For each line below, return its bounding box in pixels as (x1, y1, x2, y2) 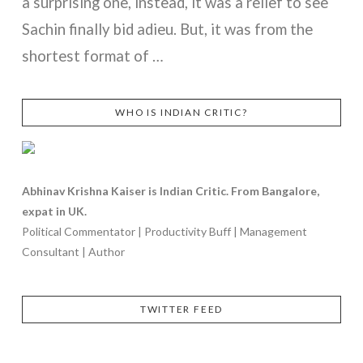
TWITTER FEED (139, 302, 224, 315)
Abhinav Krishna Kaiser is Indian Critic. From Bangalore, (21, 183, 319, 198)
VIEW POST (148, 109, 214, 122)
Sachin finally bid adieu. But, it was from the (21, 20, 313, 39)
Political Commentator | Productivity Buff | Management (21, 224, 307, 238)
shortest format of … (21, 47, 164, 66)
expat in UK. (21, 203, 87, 218)
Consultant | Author (21, 244, 125, 258)
